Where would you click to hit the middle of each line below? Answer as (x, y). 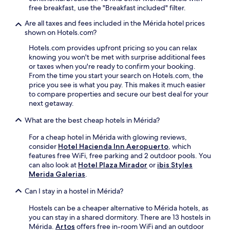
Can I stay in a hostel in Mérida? (74, 191)
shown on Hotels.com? (61, 32)
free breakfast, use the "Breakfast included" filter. (107, 7)
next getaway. (51, 103)
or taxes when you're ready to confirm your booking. (112, 66)
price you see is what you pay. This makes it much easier (117, 84)
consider (43, 146)
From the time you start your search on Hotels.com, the (116, 75)
